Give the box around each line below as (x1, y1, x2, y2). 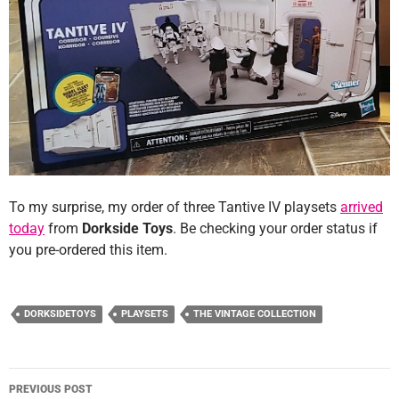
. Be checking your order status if (173, 220, 378, 238)
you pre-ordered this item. (9, 241, 167, 259)
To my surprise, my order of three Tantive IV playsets (9, 199, 340, 216)
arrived (340, 199, 383, 216)
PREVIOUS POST (9, 383, 93, 396)
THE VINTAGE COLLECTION (193, 308, 316, 321)
